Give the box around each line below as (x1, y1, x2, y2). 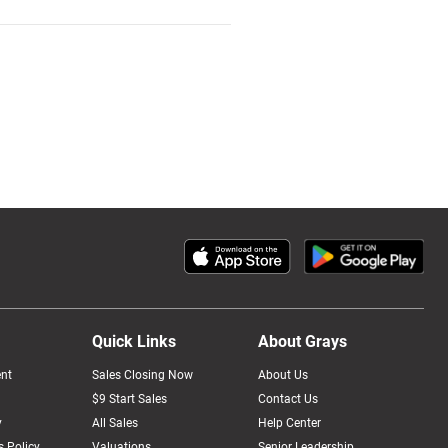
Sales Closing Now (91, 368, 193, 383)
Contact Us (257, 392, 318, 407)
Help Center (257, 416, 321, 431)
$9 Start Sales (91, 392, 167, 407)
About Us (257, 368, 308, 383)
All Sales (91, 416, 138, 431)
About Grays (257, 332, 347, 352)
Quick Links (91, 332, 176, 352)
